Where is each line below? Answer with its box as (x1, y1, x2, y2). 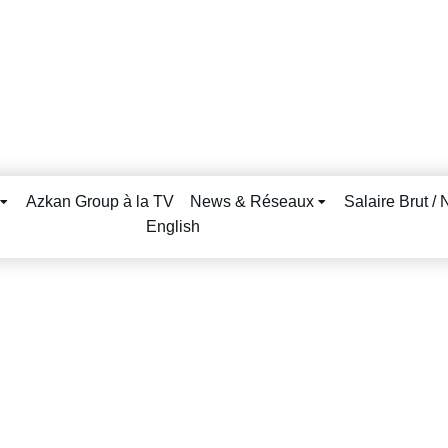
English (145, 218, 200, 235)
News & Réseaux (190, 193, 315, 210)
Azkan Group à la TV (26, 193, 175, 210)
